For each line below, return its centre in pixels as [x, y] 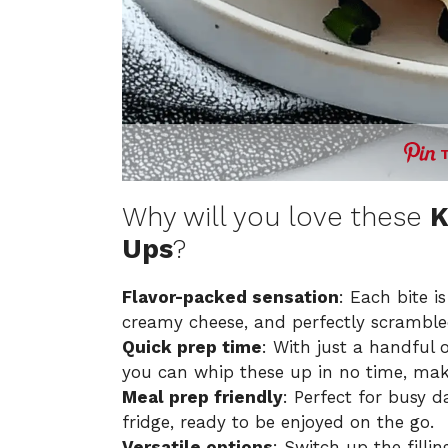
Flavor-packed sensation [230, 296]
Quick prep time [192, 346]
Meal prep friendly [202, 396]
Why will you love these [276, 216]
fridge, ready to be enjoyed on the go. [278, 421]
